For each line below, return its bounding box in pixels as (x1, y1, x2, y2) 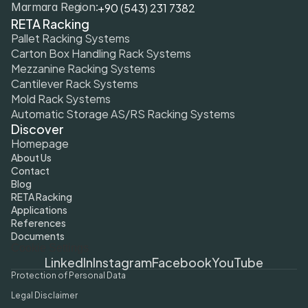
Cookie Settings (11, 242, 89, 254)
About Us (11, 149, 52, 165)
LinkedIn (45, 252, 93, 272)
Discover (11, 118, 64, 138)
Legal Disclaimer (11, 287, 78, 301)
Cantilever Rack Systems (11, 74, 138, 92)
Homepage (11, 133, 69, 152)
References (11, 214, 66, 230)
